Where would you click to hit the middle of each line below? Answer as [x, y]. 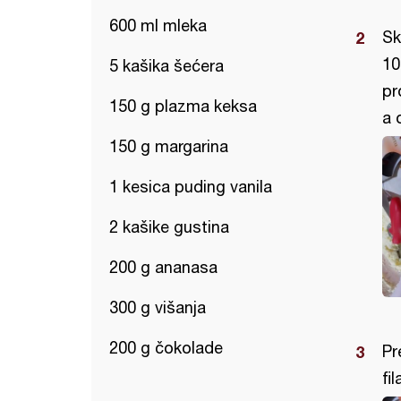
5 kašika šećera [166, 66]
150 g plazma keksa [183, 106]
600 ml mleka [158, 26]
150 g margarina [169, 146]
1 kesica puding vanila [191, 187]
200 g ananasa [163, 267]
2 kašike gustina [169, 227]
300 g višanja [158, 307]
